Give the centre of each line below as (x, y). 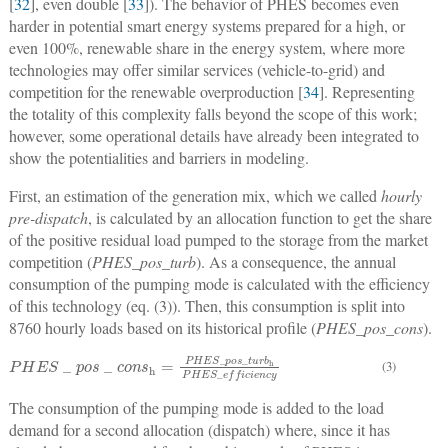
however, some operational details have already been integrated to (213, 136)
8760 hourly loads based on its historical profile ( (162, 328)
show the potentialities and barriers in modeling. (158, 158)
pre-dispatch (48, 218)
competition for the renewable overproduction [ (155, 92)
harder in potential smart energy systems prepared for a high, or (206, 26)
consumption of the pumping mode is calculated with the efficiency (219, 284)
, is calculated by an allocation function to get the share (259, 218)
